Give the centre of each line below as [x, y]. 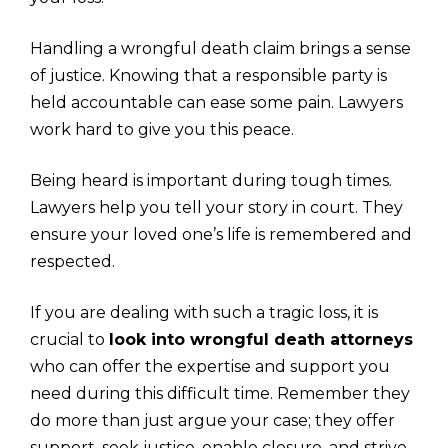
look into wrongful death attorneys [261, 339]
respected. [72, 261]
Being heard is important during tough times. [211, 180]
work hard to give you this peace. [162, 129]
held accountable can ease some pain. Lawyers [216, 102]
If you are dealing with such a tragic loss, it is [204, 312]
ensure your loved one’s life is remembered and [221, 234]
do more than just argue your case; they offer [212, 420]
